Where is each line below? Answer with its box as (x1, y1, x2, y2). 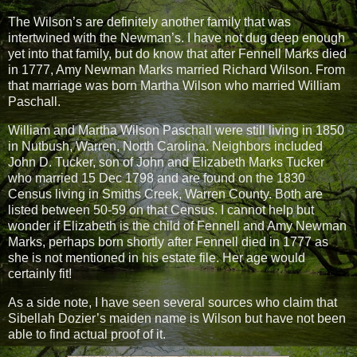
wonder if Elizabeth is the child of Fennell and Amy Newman (8, 219, 347, 233)
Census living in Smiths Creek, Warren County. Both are (8, 187, 323, 202)
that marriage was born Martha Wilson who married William (8, 79, 340, 93)
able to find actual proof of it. (8, 327, 166, 341)
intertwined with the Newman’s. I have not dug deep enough (8, 31, 345, 45)
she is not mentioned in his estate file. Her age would (8, 251, 305, 265)
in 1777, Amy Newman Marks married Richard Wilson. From (8, 63, 345, 77)
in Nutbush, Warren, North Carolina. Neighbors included (8, 139, 323, 154)
